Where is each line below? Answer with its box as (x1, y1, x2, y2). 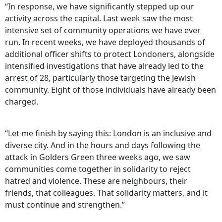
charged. (5, 96, 38, 108)
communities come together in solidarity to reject (5, 164, 191, 175)
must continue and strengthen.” (5, 199, 127, 211)
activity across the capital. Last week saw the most (5, 13, 193, 24)
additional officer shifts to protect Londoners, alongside (5, 49, 215, 60)
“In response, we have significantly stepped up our (5, 1, 194, 12)
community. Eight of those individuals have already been (5, 84, 216, 96)
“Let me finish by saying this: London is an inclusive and (5, 128, 212, 139)
